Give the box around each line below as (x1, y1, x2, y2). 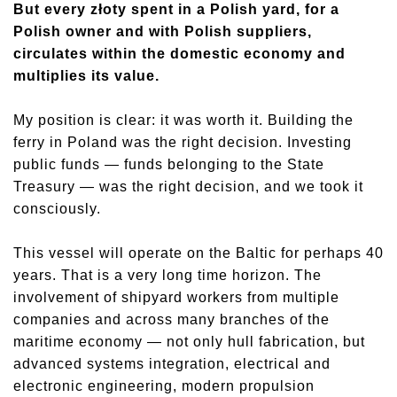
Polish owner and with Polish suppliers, (13, 24, 312, 39)
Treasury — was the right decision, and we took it (13, 179, 363, 194)
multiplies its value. (13, 68, 160, 83)
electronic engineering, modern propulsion (13, 378, 315, 393)
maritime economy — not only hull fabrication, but (13, 334, 365, 349)
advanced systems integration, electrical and (13, 356, 331, 371)
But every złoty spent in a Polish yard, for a (13, 2, 339, 17)
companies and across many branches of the (13, 312, 330, 327)
